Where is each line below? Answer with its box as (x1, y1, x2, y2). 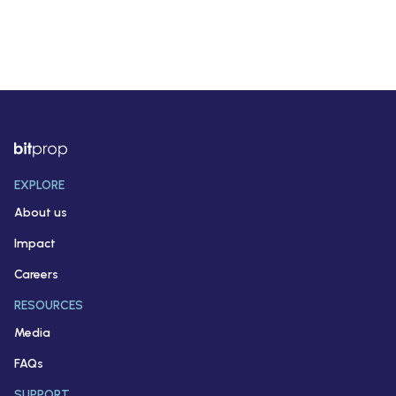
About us (14, 205, 67, 220)
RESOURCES (14, 298, 83, 313)
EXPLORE (14, 178, 65, 193)
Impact (14, 236, 56, 251)
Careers (14, 267, 58, 282)
